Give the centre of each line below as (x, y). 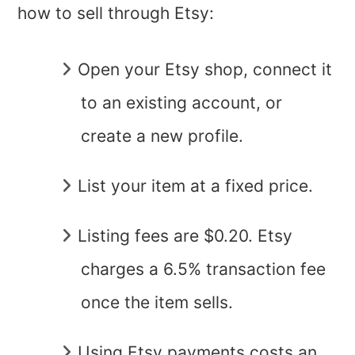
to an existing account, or (182, 102)
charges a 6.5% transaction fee (204, 269)
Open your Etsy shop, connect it (205, 69)
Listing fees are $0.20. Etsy (185, 235)
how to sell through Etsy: (116, 13)
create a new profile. (162, 136)
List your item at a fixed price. (196, 185)
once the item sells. (157, 302)
